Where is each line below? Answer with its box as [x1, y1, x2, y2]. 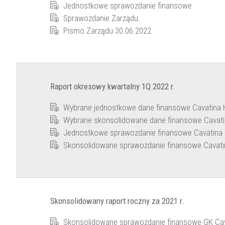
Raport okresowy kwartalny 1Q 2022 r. [50, 81, 175, 91]
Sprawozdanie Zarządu [63, 13, 138, 23]
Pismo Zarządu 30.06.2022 [63, 25, 151, 36]
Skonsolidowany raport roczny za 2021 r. [50, 195, 184, 206]
